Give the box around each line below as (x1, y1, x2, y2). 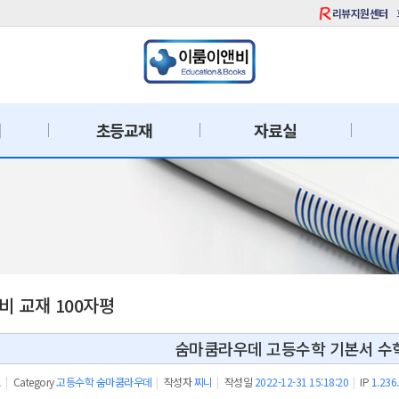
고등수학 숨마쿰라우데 (56, 374, 152, 389)
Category (12, 374, 54, 389)
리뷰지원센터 (331, 4, 388, 20)
